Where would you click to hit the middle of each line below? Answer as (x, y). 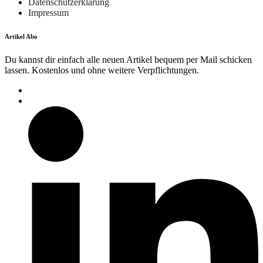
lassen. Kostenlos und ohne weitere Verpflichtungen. (102, 70)
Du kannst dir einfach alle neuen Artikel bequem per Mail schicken (128, 60)
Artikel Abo (21, 37)
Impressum (48, 13)
